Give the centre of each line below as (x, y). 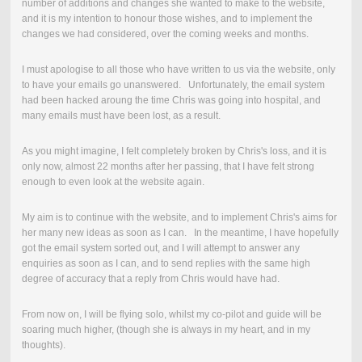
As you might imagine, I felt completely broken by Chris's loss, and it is (174, 152)
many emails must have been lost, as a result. (121, 116)
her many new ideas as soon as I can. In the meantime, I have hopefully (180, 233)
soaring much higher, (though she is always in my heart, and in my (166, 330)
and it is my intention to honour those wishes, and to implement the (167, 19)
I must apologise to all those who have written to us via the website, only (178, 70)
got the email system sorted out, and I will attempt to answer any (160, 248)
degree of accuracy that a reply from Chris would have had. (150, 279)
